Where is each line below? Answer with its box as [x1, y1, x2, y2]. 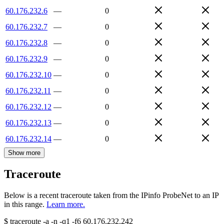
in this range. [4, 200, 44, 209]
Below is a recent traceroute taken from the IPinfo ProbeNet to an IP [4, 191, 218, 200]
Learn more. [46, 200, 85, 209]
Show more [8, 148, 40, 156]
